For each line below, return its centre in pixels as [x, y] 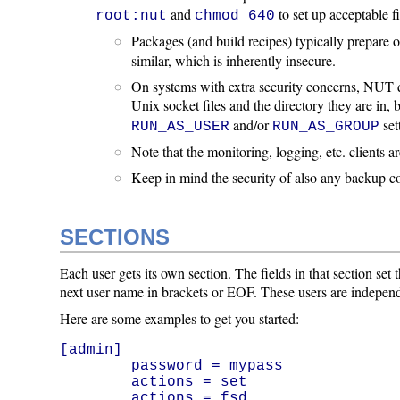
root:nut [132, 16]
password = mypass [96, 366]
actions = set [96, 382]
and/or [251, 124]
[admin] [92, 350]
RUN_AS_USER [181, 126]
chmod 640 [235, 16]
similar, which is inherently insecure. [234, 60]
